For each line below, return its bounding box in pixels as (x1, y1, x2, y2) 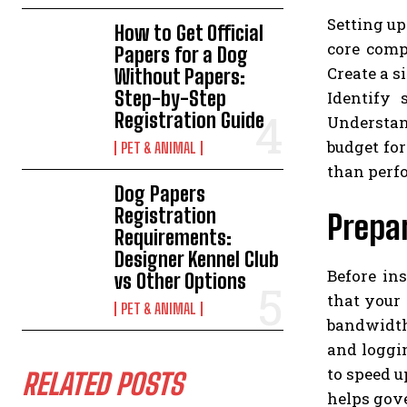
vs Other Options (114, 269, 247, 294)
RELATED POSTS (22, 367, 183, 402)
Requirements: (114, 225, 233, 251)
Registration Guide (114, 108, 265, 134)
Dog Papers (114, 182, 206, 207)
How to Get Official (114, 21, 264, 46)
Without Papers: (114, 65, 246, 90)
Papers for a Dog (114, 43, 249, 68)
